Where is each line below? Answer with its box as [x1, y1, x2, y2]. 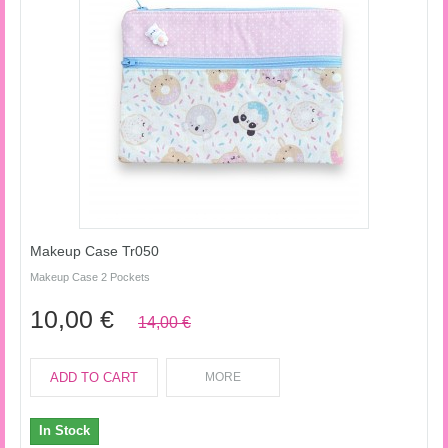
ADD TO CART [50, 370, 138, 385]
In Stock [39, 423, 90, 438]
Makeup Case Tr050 [30, 243, 159, 259]
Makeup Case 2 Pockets [30, 271, 150, 283]
